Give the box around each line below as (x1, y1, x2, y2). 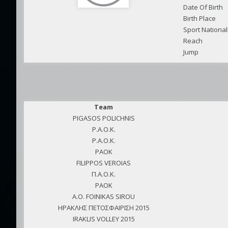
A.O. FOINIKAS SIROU (72, 192, 135, 201)
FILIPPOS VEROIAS (76, 158, 131, 167)
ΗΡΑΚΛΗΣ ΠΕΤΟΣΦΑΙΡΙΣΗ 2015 (58, 203, 150, 212)
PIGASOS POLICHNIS (72, 113, 135, 123)
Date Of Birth (183, 3, 223, 12)
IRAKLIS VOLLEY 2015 (72, 214, 135, 223)
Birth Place (183, 14, 216, 23)
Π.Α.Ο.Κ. (92, 169, 116, 179)
